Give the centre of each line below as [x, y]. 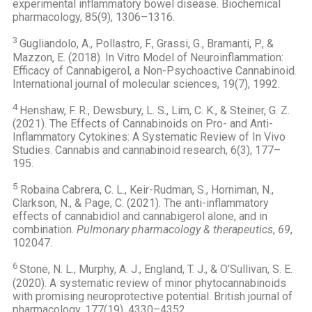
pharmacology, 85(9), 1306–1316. [94, 17]
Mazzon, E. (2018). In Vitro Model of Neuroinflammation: [148, 57]
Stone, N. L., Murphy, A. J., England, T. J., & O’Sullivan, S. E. [156, 270]
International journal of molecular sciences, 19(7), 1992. [146, 84]
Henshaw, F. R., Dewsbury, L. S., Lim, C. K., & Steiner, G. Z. [155, 110]
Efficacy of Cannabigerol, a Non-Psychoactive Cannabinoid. [155, 70]
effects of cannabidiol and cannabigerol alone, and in [140, 217]
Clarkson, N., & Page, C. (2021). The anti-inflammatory [141, 203]
